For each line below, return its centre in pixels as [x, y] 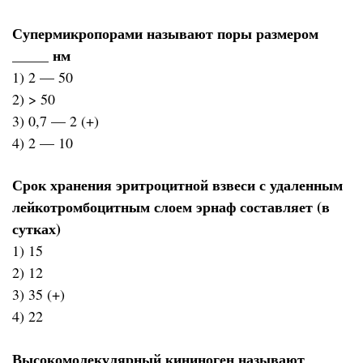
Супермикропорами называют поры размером [165, 33]
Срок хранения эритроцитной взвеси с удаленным [177, 185]
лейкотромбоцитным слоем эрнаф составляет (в [171, 207]
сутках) [36, 229]
